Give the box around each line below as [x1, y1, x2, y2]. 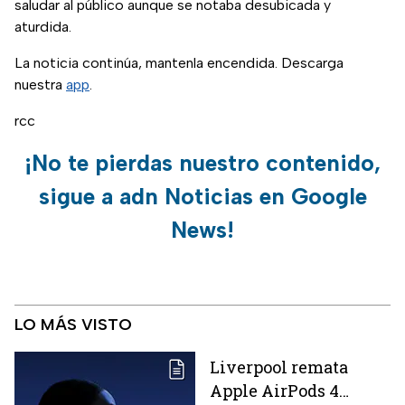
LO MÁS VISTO [14, 315, 132, 335]
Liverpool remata [210, 356, 348, 379]
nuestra [14, 76, 66, 94]
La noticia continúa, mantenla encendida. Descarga [14, 54, 344, 72]
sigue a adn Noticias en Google [38, 183, 367, 211]
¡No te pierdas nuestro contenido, [24, 149, 381, 177]
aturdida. [14, 18, 71, 36]
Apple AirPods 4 [210, 380, 339, 402]
